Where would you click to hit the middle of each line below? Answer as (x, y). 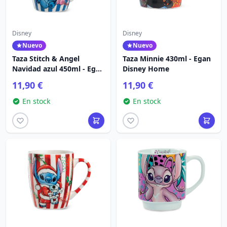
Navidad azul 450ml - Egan (58, 69)
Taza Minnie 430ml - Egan (167, 59)
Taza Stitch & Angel (46, 59)
